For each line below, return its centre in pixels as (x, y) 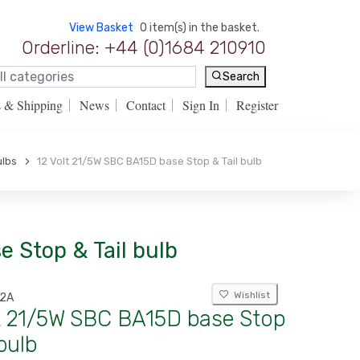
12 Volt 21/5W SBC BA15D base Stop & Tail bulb (147, 161)
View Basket (101, 28)
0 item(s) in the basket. (200, 28)
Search (241, 77)
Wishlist (250, 295)
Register (257, 105)
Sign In (201, 105)
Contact (146, 105)
